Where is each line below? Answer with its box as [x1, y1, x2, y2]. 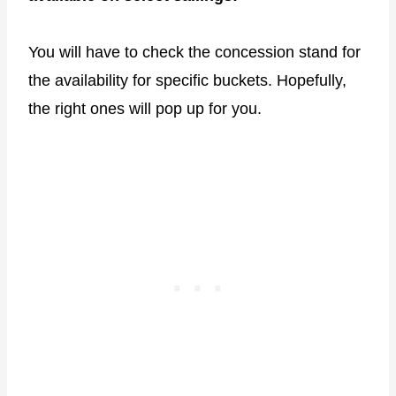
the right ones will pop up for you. [28, 100, 262, 118]
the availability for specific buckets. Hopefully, [28, 72, 346, 90]
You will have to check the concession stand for [28, 43, 361, 62]
